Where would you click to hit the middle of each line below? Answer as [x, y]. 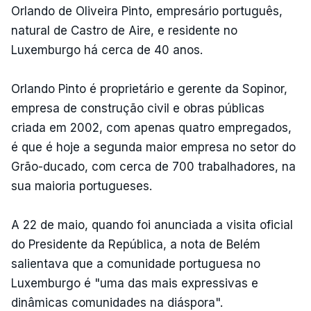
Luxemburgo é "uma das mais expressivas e [135, 283]
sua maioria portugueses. [82, 186]
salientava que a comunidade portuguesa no [136, 263]
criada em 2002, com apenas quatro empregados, [151, 127]
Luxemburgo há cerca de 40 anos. [107, 50]
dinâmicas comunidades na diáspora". [117, 302]
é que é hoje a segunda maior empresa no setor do [153, 147]
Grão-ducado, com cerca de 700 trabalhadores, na [153, 166]
